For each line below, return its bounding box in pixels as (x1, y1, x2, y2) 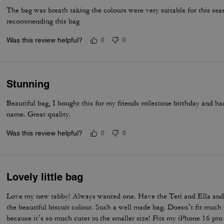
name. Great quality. (6, 109, 71, 119)
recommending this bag (6, 16, 80, 26)
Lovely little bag (6, 171, 83, 183)
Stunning (6, 78, 50, 90)
